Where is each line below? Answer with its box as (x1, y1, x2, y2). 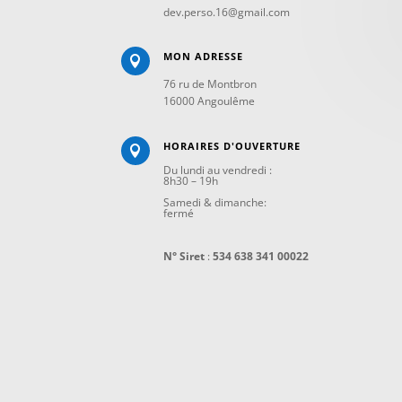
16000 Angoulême (162, 93, 255, 109)
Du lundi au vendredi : (162, 162, 272, 178)
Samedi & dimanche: (162, 194, 267, 210)
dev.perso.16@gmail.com (162, 4, 290, 20)
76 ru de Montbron (162, 76, 257, 92)
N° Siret (162, 248, 205, 264)
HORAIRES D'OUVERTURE (162, 138, 301, 153)
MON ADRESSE (162, 49, 243, 64)
